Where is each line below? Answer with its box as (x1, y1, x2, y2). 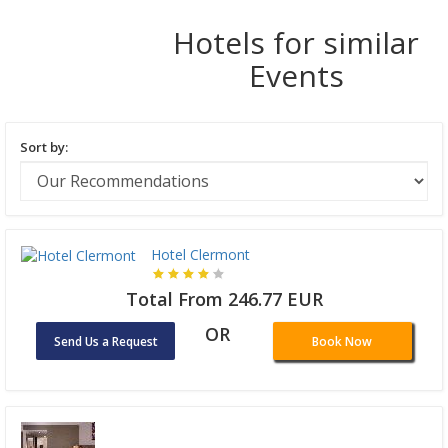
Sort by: (20, 137, 68, 156)
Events (248, 54, 344, 96)
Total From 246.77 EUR (125, 286, 323, 311)
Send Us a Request (53, 332, 158, 350)
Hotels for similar (173, 21, 420, 63)
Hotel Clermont (151, 244, 250, 264)
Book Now (312, 332, 373, 350)
